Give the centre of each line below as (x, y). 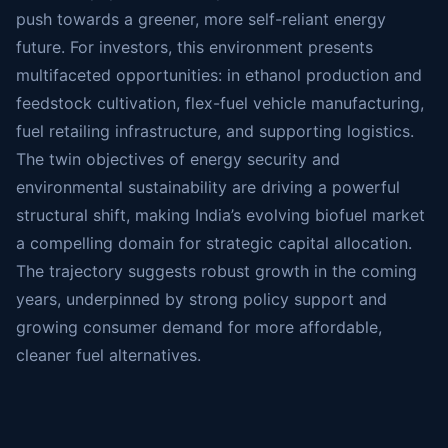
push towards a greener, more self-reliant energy (201, 19)
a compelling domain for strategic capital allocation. (214, 243)
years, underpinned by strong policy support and (201, 299)
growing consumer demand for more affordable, (199, 327)
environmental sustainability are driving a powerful (208, 187)
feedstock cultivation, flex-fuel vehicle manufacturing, (220, 103)
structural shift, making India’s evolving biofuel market (220, 215)
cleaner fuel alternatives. (108, 355)
